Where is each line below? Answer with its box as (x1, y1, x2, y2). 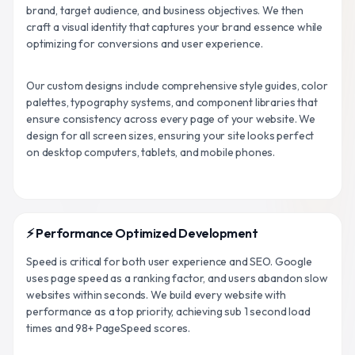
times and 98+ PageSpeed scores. (26, 320, 191, 335)
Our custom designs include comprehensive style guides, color (26, 78, 328, 93)
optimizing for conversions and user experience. (26, 36, 263, 51)
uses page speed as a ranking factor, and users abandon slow (26, 270, 328, 285)
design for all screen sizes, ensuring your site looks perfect (26, 128, 315, 143)
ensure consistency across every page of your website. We (26, 111, 316, 126)
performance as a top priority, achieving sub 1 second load (26, 303, 311, 319)
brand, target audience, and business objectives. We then (26, 2, 304, 17)
